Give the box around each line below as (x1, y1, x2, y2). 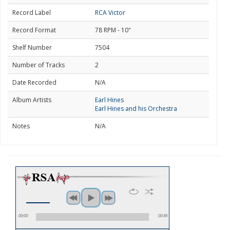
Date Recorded (12, 78, 56, 87)
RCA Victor (95, 8, 125, 17)
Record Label (12, 8, 51, 17)
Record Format (12, 26, 56, 34)
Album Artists (12, 95, 51, 104)
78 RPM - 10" (95, 26, 131, 34)
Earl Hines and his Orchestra (95, 104, 177, 113)
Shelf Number (12, 43, 52, 52)
